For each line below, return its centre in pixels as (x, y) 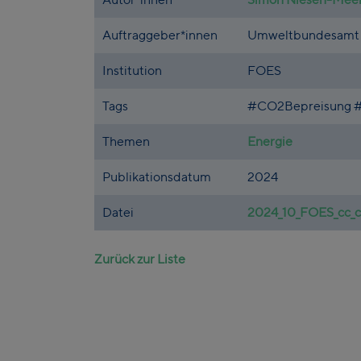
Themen (126, 141)
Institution (132, 70)
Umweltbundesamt (303, 35)
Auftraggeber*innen (160, 35)
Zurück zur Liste (140, 259)
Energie (270, 141)
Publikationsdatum (157, 176)
